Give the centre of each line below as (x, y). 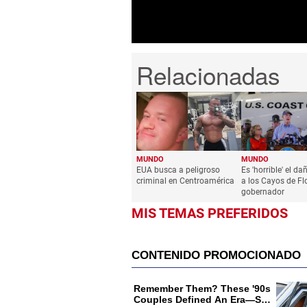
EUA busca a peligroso (178, 170)
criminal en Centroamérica (187, 181)
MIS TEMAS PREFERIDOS (210, 213)
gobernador (262, 192)
